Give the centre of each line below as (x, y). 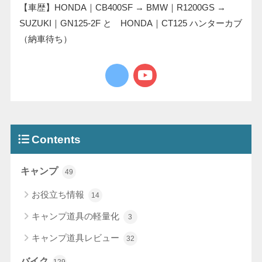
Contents (56, 139)
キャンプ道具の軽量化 (76, 216)
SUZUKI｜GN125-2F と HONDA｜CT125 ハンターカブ (130, 23)
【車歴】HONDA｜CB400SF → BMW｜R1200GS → (122, 7)
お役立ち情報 (59, 194)
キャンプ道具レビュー (76, 237)
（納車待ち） (45, 39)
